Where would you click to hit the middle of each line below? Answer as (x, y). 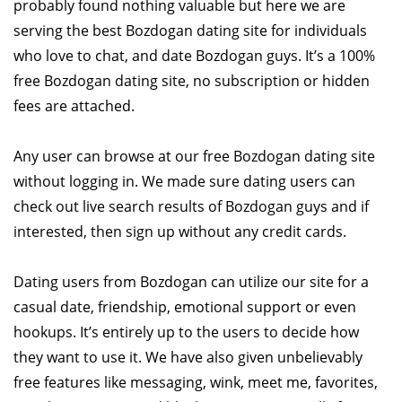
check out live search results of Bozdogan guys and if (191, 206)
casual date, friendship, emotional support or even (185, 306)
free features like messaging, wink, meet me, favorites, (196, 382)
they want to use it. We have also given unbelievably (188, 357)
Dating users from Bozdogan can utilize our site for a (191, 281)
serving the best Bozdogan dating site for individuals (190, 30)
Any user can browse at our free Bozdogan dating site (194, 156)
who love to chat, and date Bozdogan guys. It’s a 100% (194, 55)
